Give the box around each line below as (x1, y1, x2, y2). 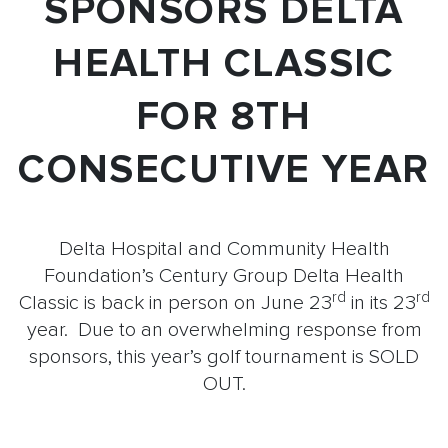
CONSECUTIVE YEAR (18, 145, 430, 195)
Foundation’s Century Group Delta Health (44, 266, 404, 287)
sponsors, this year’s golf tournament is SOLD (29, 347, 419, 368)
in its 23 (345, 293, 416, 314)
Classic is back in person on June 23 (18, 293, 332, 314)
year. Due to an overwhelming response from (26, 320, 422, 341)
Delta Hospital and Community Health (58, 239, 390, 260)
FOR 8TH (136, 92, 312, 142)
